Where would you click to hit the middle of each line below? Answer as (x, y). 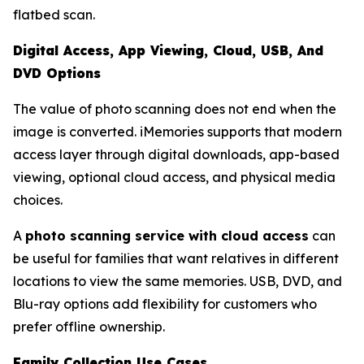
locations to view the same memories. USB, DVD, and (178, 281)
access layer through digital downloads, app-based (176, 154)
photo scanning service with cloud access (167, 235)
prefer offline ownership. (89, 326)
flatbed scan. (54, 14)
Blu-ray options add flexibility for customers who (165, 303)
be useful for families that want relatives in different (176, 258)
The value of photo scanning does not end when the (175, 108)
